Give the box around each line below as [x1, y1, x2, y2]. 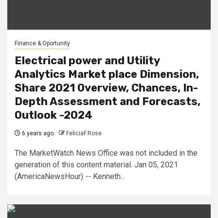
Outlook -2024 [15, 108, 92, 122]
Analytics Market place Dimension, [15, 67, 199, 81]
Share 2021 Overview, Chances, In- [15, 81, 198, 94]
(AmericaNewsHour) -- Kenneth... [15, 171, 125, 181]
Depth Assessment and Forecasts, [15, 94, 200, 108]
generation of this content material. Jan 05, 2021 [15, 160, 178, 169]
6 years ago [20, 129, 54, 137]
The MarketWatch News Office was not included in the [15, 148, 198, 158]
